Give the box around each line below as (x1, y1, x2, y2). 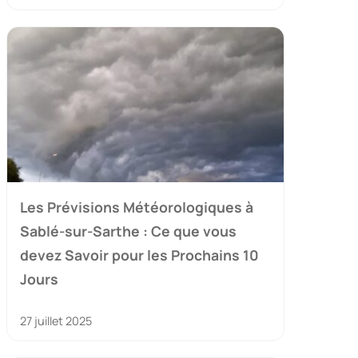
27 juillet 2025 (20, 313, 92, 329)
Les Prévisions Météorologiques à (20, 197, 253, 217)
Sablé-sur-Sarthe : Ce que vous (20, 221, 237, 241)
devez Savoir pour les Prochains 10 (20, 245, 259, 265)
